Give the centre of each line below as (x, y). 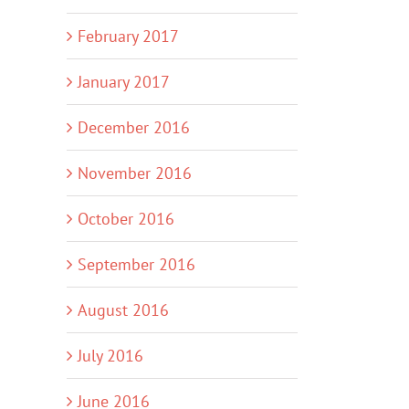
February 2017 (128, 36)
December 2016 (134, 127)
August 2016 (123, 310)
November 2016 (135, 173)
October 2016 (126, 219)
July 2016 (110, 356)
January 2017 (124, 82)
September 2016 (136, 264)
